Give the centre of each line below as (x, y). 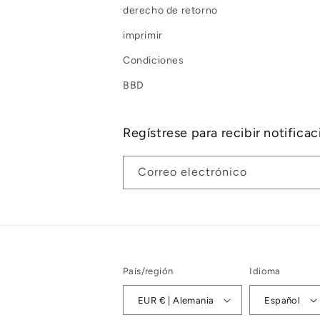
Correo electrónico (192, 172)
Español (282, 300)
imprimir (143, 35)
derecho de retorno (170, 10)
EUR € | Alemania (186, 300)
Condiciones (154, 60)
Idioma (265, 271)
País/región (148, 271)
